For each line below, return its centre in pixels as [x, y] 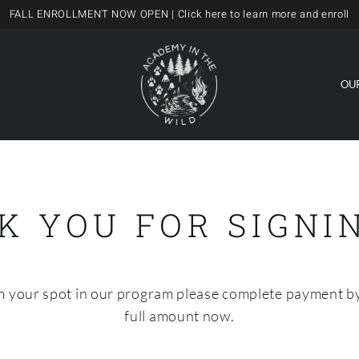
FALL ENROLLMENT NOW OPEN [89, 14]
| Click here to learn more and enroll [259, 14]
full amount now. [179, 316]
